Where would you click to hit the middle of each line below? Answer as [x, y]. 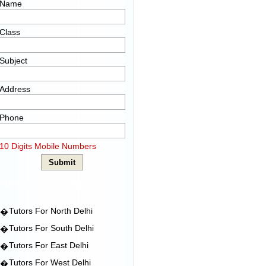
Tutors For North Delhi [51, 211]
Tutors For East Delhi [49, 245]
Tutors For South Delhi [51, 228]
